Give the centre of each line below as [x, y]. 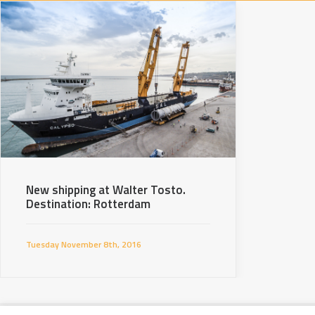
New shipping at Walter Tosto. [106, 189]
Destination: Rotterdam [88, 204]
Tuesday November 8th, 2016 [84, 244]
